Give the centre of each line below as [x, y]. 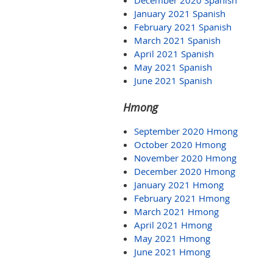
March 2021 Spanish [177, 40]
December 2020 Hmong [185, 171]
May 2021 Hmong [172, 238]
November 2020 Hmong [185, 158]
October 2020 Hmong [180, 144]
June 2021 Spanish [173, 80]
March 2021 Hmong [176, 211]
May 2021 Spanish [173, 67]
